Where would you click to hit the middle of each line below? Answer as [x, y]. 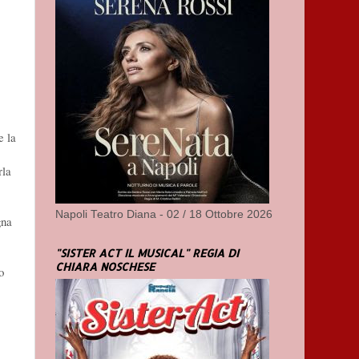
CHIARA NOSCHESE [105, 266]
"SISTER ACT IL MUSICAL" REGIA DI [147, 253]
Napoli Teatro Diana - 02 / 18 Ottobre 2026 [164, 214]
